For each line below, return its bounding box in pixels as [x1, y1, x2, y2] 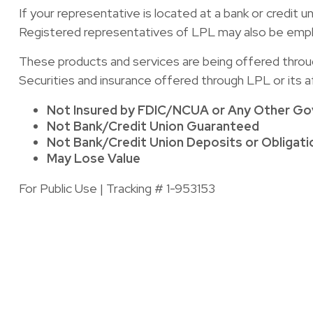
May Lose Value [46, 150, 140, 167]
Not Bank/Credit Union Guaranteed [46, 118, 259, 135]
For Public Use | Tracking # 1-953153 [18, 180, 215, 197]
